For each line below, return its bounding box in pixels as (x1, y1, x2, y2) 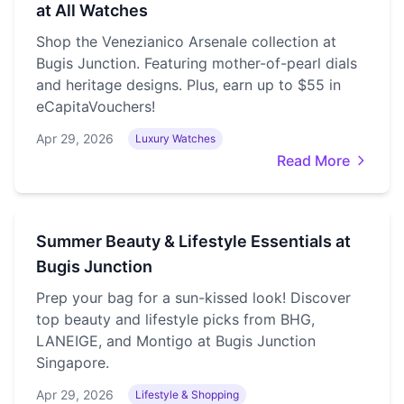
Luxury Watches (135, 132, 216, 145)
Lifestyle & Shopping (135, 388, 239, 401)
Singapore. (36, 353, 109, 372)
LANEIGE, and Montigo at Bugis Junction (36, 332, 316, 350)
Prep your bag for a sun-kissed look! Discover (36, 289, 351, 307)
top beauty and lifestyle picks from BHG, (36, 310, 315, 328)
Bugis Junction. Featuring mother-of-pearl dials (36, 54, 357, 72)
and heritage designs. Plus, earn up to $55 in (36, 76, 341, 94)
